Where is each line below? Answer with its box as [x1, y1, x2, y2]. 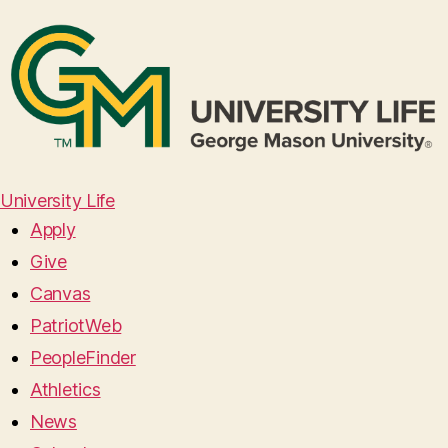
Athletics [30, 379, 101, 401]
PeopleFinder [30, 347, 136, 369]
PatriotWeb [30, 315, 122, 337]
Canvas [30, 283, 91, 305]
